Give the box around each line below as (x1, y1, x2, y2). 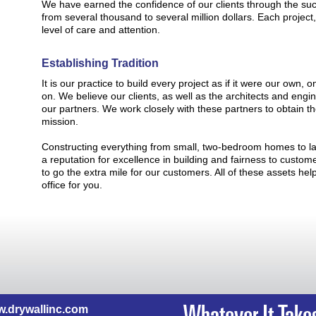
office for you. (42, 179, 102, 190)
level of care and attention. (42, 24, 160, 35)
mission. (42, 116, 78, 127)
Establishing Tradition (42, 57, 159, 69)
